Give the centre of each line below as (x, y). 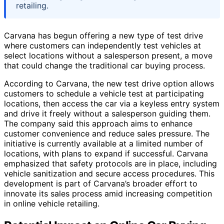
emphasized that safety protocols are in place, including (110, 163)
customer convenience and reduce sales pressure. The (107, 133)
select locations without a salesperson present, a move (108, 55)
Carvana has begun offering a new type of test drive (103, 35)
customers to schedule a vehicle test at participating (104, 93)
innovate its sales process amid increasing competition (108, 193)
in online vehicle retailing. (52, 203)
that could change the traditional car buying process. (104, 65)
